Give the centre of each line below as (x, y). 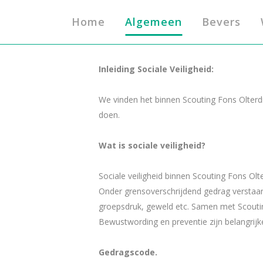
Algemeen (154, 22)
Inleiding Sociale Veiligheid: (156, 69)
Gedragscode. (128, 252)
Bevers (221, 22)
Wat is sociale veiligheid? (152, 145)
